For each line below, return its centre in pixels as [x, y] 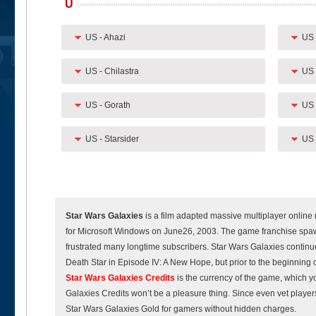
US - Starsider [112, 139]
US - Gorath [108, 105]
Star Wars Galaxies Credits [120, 278]
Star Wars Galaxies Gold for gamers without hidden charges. [181, 309]
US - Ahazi [105, 37]
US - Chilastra [112, 71]
